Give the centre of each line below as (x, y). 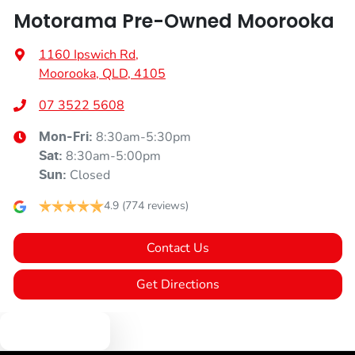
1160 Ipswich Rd (87, 55)
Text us (65, 331)
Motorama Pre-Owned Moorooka (174, 21)
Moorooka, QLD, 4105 (102, 74)
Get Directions (178, 285)
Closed (90, 176)
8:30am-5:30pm (143, 137)
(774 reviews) (155, 206)
